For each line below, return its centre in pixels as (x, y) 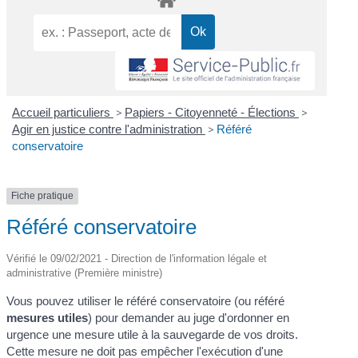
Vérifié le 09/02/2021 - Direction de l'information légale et (137, 258)
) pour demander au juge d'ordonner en (189, 317)
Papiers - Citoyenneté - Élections (211, 113)
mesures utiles (48, 317)
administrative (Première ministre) (85, 272)
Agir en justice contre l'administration (108, 129)
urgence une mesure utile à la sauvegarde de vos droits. (153, 334)
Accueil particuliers (62, 113)
